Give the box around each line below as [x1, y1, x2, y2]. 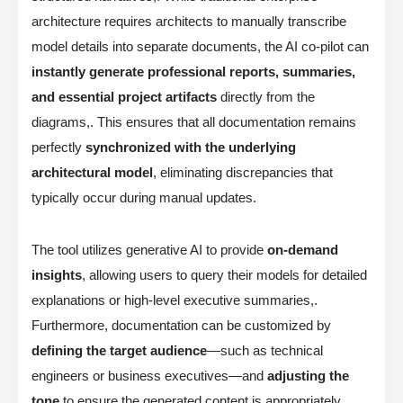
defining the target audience [31, 343, 207, 359]
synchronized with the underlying [85, 139, 296, 156]
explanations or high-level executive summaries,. [31, 292, 318, 309]
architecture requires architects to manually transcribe [31, 13, 346, 30]
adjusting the [267, 368, 349, 384]
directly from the [217, 89, 315, 105]
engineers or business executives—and [31, 368, 267, 384]
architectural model [31, 165, 153, 181]
